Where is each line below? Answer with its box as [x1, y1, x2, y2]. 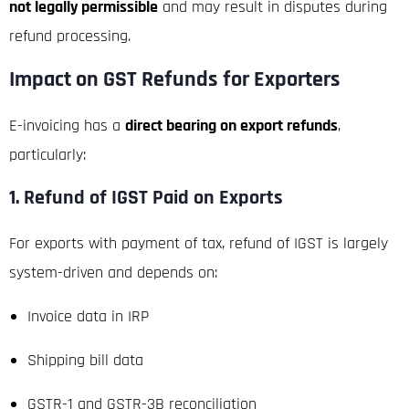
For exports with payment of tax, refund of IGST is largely [9, 232, 388, 254]
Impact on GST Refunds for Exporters [9, 65, 341, 93]
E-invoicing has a [9, 114, 125, 136]
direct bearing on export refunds [125, 114, 338, 136]
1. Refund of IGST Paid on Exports [9, 184, 283, 211]
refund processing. [9, 25, 131, 47]
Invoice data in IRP [27, 305, 149, 327]
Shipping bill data [27, 349, 143, 371]
